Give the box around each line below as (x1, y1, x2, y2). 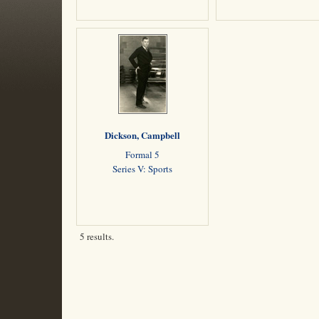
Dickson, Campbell (105, 128, 180, 142)
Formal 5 (125, 148, 159, 161)
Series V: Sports (113, 162, 172, 175)
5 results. (80, 230, 114, 243)
